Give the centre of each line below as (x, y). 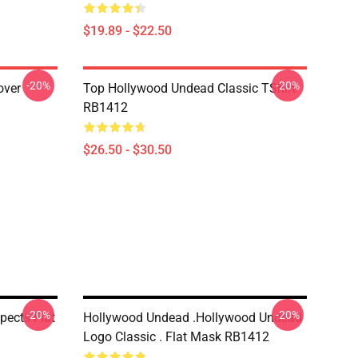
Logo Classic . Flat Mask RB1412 (176, 337)
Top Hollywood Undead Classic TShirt (189, 88)
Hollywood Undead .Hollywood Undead (193, 318)
